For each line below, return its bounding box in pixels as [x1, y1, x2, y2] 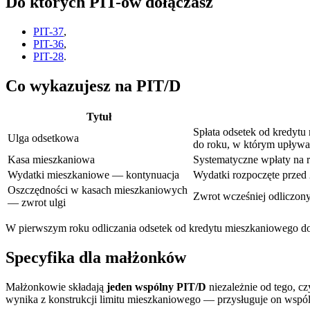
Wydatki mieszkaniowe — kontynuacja [8, 169, 179, 181]
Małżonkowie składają [6, 281, 107, 293]
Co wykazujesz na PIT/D [6, 76, 181, 95]
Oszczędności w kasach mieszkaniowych [8, 184, 188, 197]
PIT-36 [33, 37, 64, 50]
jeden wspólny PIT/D [107, 281, 206, 293]
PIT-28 [33, 50, 64, 62]
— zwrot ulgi [8, 197, 66, 209]
